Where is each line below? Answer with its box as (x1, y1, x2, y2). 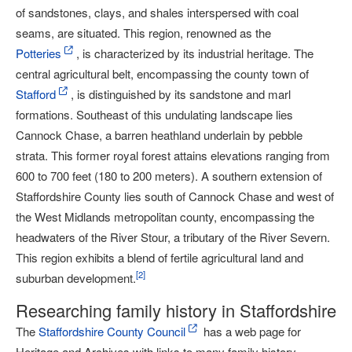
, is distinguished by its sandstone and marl (71, 86, 291, 102)
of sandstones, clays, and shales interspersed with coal (16, 4, 299, 20)
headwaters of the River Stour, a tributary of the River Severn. (16, 229, 330, 245)
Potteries (16, 45, 61, 61)
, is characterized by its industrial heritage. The (76, 45, 313, 61)
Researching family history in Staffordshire (16, 298, 336, 322)
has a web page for (200, 323, 301, 339)
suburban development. (16, 269, 136, 286)
